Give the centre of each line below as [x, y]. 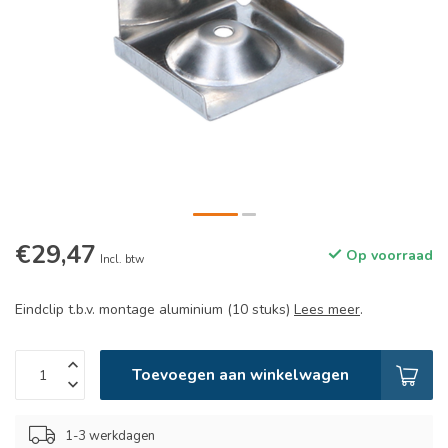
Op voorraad [387, 255]
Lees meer [327, 309]
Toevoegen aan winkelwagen [240, 374]
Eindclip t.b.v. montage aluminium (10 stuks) [154, 309]
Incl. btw [122, 259]
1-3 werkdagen [110, 435]
